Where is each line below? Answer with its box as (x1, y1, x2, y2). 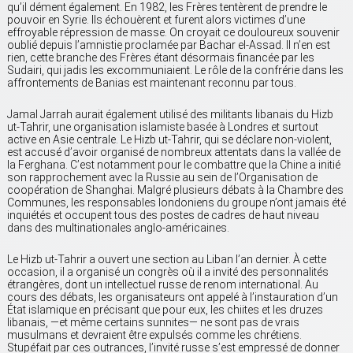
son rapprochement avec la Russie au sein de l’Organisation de (7, 171, 318, 184)
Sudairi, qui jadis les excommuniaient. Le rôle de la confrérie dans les (7, 64, 344, 77)
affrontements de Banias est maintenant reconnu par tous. (7, 76, 296, 90)
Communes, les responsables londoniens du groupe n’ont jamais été (7, 196, 346, 210)
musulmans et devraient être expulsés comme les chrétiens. (7, 329, 302, 342)
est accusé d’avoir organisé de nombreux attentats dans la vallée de (7, 146, 340, 159)
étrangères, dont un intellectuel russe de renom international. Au (7, 278, 318, 292)
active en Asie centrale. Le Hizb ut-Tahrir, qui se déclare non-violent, (7, 133, 332, 147)
